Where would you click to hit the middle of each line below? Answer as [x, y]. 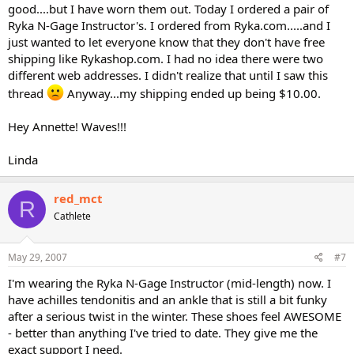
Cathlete [72, 216]
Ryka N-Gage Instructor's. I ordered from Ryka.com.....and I [169, 25]
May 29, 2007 [38, 257]
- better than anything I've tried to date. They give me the [163, 332]
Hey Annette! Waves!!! [67, 126]
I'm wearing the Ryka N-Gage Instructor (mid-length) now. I [169, 282]
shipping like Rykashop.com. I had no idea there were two [166, 58]
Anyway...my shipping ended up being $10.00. [192, 93]
